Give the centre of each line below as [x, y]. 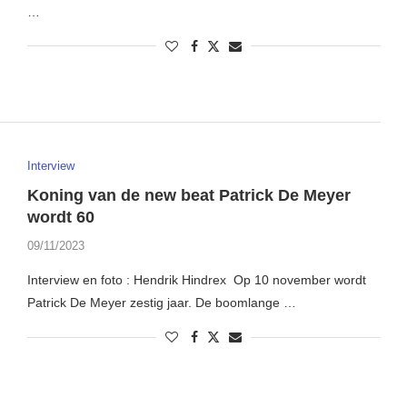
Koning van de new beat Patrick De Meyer [189, 196]
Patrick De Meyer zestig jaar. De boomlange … [161, 303]
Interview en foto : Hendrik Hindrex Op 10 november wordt [196, 280]
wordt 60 [60, 218]
